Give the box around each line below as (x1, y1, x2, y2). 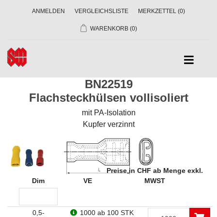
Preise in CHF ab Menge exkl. (106, 167, 203, 174)
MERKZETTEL (138, 8, 176, 15)
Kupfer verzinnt (82, 120, 135, 128)
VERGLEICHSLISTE (75, 8, 128, 15)
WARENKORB (90, 25, 128, 32)
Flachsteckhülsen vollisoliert (29, 91, 188, 104)
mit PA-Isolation (81, 108, 136, 117)
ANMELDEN (32, 8, 65, 15)
